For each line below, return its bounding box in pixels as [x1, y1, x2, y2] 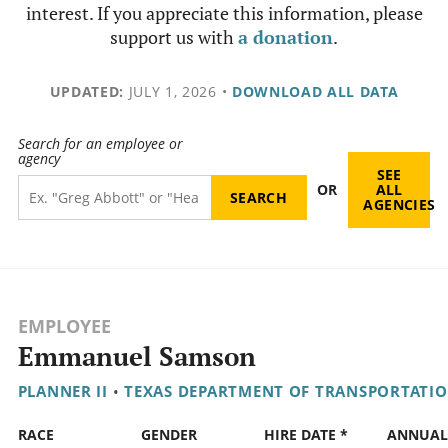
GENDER [140, 425, 197, 445]
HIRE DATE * [263, 425, 348, 445]
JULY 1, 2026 [123, 82, 217, 101]
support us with [110, 25, 238, 49]
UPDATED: [49, 82, 124, 101]
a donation [238, 25, 333, 49]
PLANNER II [17, 381, 108, 402]
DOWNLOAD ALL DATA [231, 82, 399, 101]
